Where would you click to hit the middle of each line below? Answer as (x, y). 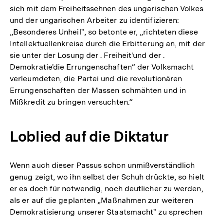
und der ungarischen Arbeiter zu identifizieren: (95, 20)
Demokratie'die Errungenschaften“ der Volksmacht (102, 67)
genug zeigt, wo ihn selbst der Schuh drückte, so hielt (107, 177)
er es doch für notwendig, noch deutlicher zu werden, (107, 188)
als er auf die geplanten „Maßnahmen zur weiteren (102, 200)
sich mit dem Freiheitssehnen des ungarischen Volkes (107, 8)
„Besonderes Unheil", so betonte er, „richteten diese (104, 32)
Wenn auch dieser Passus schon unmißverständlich (102, 165)
